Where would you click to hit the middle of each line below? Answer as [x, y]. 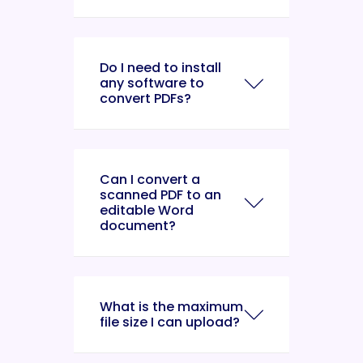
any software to [152, 83]
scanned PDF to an [160, 195]
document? [138, 226]
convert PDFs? [145, 98]
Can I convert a [150, 179]
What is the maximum [171, 307]
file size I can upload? [170, 322]
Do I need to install [160, 68]
